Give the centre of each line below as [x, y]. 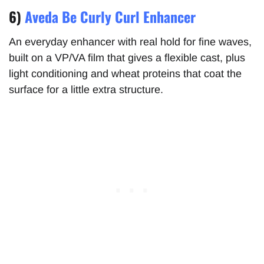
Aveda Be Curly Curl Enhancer [110, 17]
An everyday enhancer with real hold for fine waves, [130, 42]
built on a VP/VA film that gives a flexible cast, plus [127, 58]
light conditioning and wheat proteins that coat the [125, 74]
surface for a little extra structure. [86, 90]
